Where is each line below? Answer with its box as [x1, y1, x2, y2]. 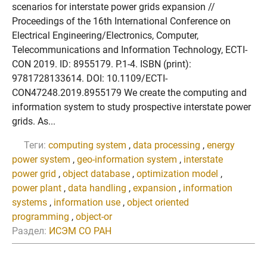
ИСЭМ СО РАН [49, 225, 111, 237]
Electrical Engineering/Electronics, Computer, [12, 30, 198, 41]
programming [12, 211, 69, 222]
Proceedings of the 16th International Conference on [12, 15, 231, 27]
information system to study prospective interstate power [12, 101, 251, 113]
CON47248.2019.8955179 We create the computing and [12, 87, 247, 98]
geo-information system [77, 154, 177, 165]
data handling [68, 182, 126, 194]
